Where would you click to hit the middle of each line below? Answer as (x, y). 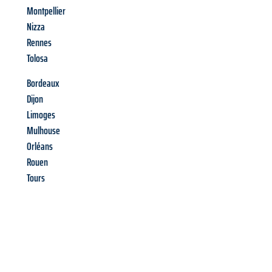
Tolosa (37, 59)
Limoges (41, 115)
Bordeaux (43, 83)
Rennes (39, 43)
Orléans (40, 147)
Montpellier (46, 11)
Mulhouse (43, 131)
